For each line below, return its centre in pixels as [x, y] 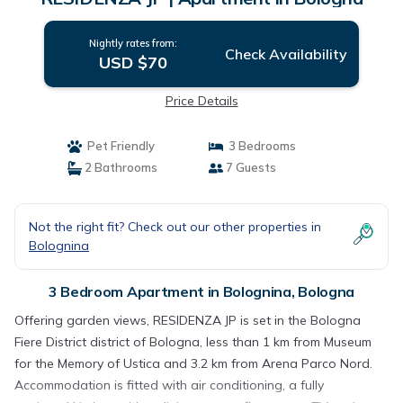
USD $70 [133, 63]
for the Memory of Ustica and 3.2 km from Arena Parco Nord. [193, 363]
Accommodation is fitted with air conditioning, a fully [169, 385]
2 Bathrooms [119, 167]
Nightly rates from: [133, 43]
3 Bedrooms [260, 146]
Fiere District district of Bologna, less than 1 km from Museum [193, 342]
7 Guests [250, 167]
